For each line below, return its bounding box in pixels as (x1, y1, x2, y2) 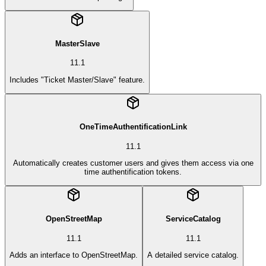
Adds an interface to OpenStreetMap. (9, 250, 138, 259)
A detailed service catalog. (147, 250, 239, 259)
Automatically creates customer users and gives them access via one (12, 158, 254, 167)
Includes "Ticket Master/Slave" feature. (9, 75, 145, 84)
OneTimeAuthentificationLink (79, 122, 187, 131)
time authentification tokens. (84, 167, 182, 176)
